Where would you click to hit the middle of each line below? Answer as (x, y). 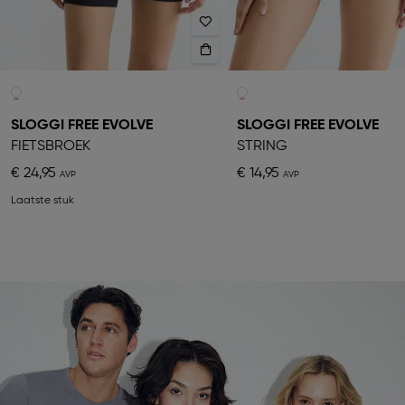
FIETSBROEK (51, 147)
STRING (262, 147)
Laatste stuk (42, 201)
